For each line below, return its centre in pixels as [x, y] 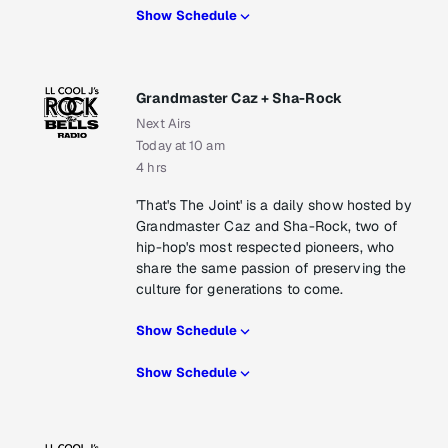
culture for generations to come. [240, 289]
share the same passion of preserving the [271, 268]
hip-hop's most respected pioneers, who [265, 247]
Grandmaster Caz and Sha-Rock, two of [267, 226]
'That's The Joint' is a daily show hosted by [274, 205]
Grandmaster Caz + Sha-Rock [239, 98]
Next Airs [164, 124]
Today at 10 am [180, 146]
